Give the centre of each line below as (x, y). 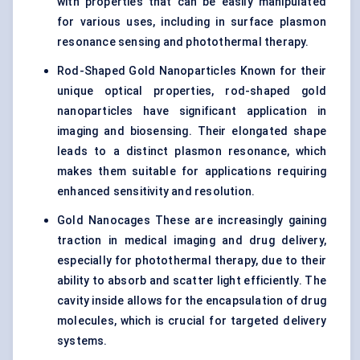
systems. (82, 341)
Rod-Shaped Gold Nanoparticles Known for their (192, 71)
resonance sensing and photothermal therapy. (183, 42)
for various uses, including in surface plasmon (192, 22)
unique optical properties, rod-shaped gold (192, 91)
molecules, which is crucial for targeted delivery (192, 321)
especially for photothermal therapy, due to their (192, 261)
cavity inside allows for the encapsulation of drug (192, 301)
